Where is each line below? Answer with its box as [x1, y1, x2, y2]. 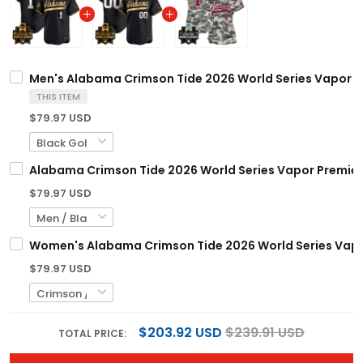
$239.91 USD [225, 323, 305, 343]
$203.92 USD [139, 323, 222, 343]
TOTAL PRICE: [58, 327, 129, 341]
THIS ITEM [36, 90, 80, 104]
